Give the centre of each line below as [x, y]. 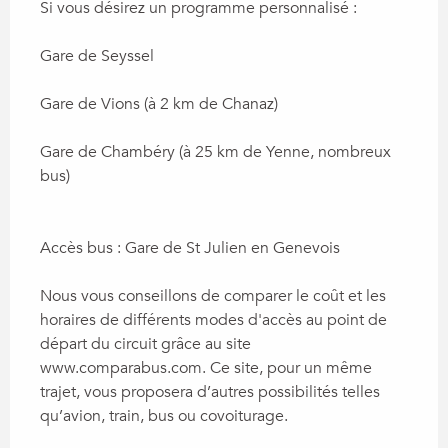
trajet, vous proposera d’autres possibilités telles [210, 391]
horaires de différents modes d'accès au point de [213, 319]
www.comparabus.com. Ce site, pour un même [206, 367]
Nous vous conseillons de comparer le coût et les [213, 295]
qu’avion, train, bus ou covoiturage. [164, 415]
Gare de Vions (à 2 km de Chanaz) [159, 103]
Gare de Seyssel [97, 55]
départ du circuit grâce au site [145, 343]
